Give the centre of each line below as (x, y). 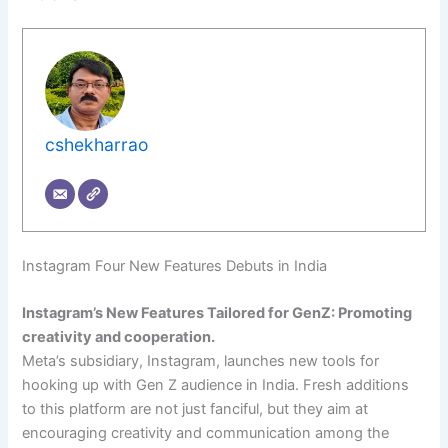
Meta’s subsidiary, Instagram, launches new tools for (201, 361)
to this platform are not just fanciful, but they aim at (195, 409)
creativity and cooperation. (119, 337)
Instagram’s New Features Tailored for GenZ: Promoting (217, 313)
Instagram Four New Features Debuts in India (175, 265)
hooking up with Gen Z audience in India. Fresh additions (216, 385)
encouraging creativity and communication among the (206, 433)
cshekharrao (97, 145)
